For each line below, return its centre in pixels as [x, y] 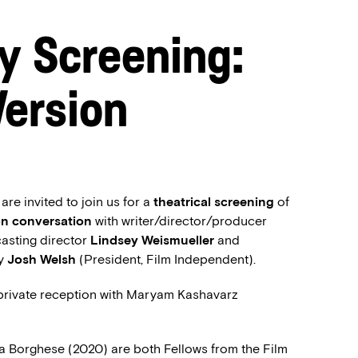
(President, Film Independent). [166, 259]
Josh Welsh [42, 259]
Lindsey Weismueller [152, 240]
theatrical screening [214, 202]
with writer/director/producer [179, 221]
